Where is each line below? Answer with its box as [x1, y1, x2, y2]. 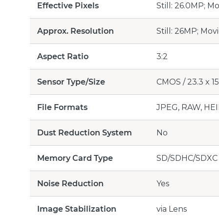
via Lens [156, 204, 187, 214]
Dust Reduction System [37, 128, 132, 137]
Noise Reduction [37, 179, 104, 188]
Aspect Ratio [37, 52, 88, 61]
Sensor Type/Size [37, 77, 105, 87]
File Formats [37, 103, 88, 112]
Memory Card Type [37, 153, 113, 163]
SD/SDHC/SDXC [156, 153, 218, 163]
